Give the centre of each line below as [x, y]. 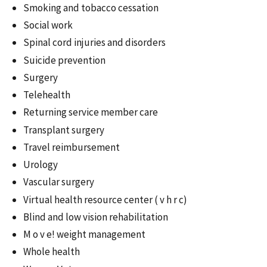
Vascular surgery [59, 182]
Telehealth [47, 95]
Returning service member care [91, 112]
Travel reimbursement [72, 147]
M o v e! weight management [84, 235]
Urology [41, 165]
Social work [48, 25]
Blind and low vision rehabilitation [96, 217]
